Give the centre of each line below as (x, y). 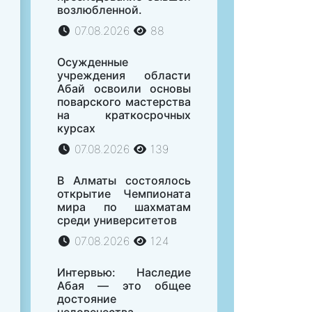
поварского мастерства (124, 102)
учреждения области (124, 76)
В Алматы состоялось (124, 181)
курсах (76, 128)
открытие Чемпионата (124, 194)
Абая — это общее (124, 286)
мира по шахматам (124, 207)
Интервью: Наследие (124, 273)
